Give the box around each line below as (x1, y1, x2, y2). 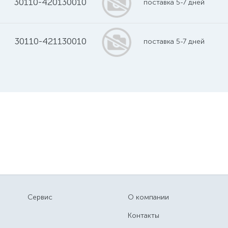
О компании (127, 193, 169, 202)
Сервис (27, 193, 53, 202)
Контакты (127, 211, 159, 220)
